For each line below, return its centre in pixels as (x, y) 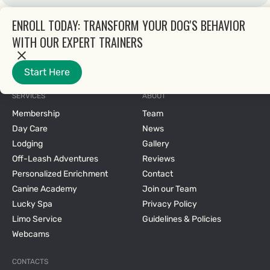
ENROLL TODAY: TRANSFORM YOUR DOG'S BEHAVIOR (129, 25)
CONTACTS (30, 261)
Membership (36, 113)
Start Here (47, 72)
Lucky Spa (32, 204)
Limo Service (37, 219)
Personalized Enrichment (60, 174)
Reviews (159, 159)
